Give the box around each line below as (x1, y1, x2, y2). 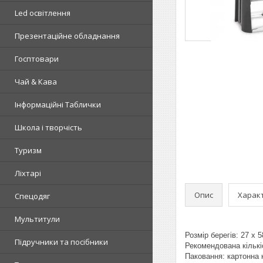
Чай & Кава (15, 76, 57, 87)
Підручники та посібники (15, 236, 108, 247)
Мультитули (15, 213, 60, 224)
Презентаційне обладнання (15, 30, 120, 41)
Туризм (15, 144, 42, 156)
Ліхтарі (15, 167, 41, 178)
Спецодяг (15, 190, 50, 201)
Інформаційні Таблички (15, 99, 101, 110)
